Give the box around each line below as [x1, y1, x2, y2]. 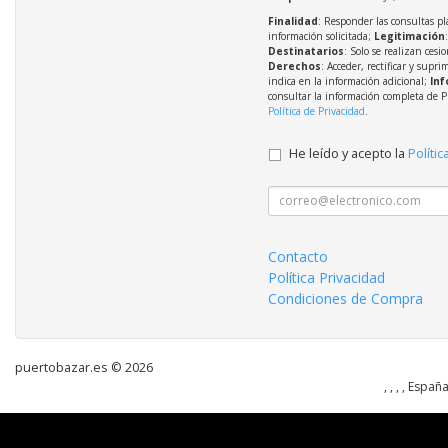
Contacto [267, 246, 328, 266]
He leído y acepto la [288, 144, 408, 162]
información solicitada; [267, 28, 374, 43]
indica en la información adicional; [267, 73, 430, 88]
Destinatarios [267, 43, 344, 58]
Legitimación [373, 28, 445, 43]
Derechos [267, 58, 321, 73]
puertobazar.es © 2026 [15, 358, 153, 376]
